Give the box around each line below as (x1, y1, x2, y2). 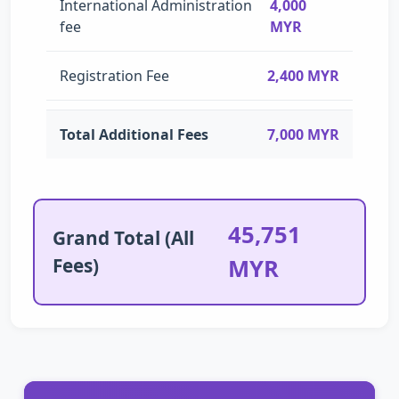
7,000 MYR (267, 124, 339, 144)
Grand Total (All (53, 224, 194, 250)
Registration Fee (60, 65, 169, 85)
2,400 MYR (267, 65, 339, 85)
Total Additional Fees (60, 124, 208, 144)
